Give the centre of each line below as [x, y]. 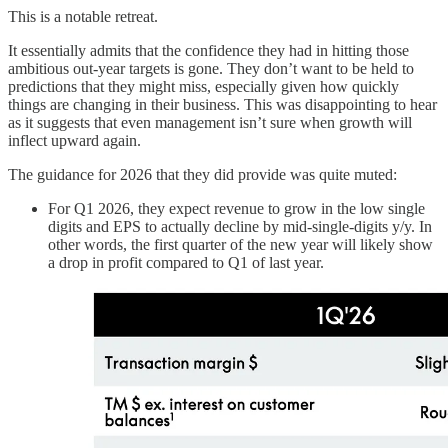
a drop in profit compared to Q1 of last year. [186, 262]
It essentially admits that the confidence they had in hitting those [208, 50]
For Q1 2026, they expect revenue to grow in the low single [236, 208]
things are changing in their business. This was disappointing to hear [222, 104]
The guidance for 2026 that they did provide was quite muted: [202, 174]
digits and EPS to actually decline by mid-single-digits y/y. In [240, 226]
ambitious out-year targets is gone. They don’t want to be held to [211, 68]
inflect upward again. [74, 140]
